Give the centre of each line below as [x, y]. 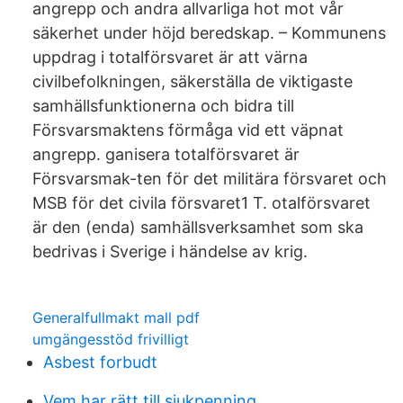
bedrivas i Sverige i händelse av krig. [170, 251]
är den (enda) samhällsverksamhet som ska [198, 227]
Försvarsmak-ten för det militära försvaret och [210, 179]
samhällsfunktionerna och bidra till [163, 106]
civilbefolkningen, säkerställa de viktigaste [193, 81]
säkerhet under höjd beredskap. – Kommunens [209, 33]
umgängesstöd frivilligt [111, 339]
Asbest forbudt [100, 362]
